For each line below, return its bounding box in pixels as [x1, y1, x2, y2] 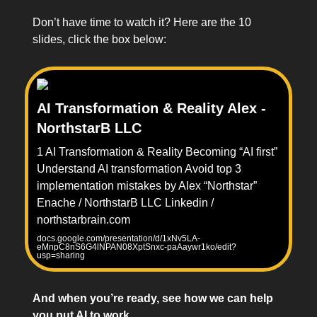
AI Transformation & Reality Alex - [37, 100, 266, 117]
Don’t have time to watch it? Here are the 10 [33, 16, 251, 29]
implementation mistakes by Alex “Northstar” [37, 180, 257, 192]
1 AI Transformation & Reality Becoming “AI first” [37, 146, 277, 158]
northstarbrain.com [37, 214, 130, 226]
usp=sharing [37, 250, 85, 261]
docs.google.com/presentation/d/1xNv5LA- [37, 234, 200, 244]
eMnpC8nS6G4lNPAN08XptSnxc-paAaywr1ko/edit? [37, 242, 236, 253]
